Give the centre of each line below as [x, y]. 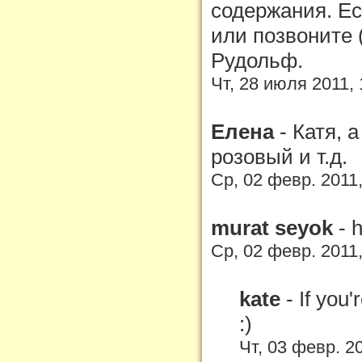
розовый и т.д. [279, 156]
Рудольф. [257, 60]
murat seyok [275, 227]
